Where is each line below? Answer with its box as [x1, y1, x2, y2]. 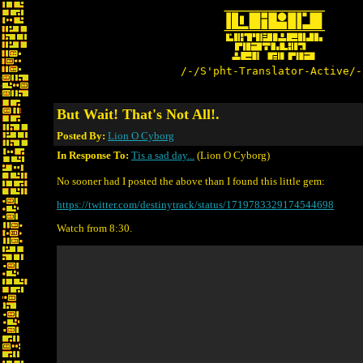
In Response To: [57, 149, 129, 161]
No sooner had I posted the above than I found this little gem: [57, 175, 325, 187]
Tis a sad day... [131, 149, 194, 161]
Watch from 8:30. [57, 222, 132, 234]
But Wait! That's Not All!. [57, 106, 220, 122]
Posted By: [57, 130, 108, 142]
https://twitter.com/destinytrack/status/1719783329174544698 [57, 199, 334, 211]
